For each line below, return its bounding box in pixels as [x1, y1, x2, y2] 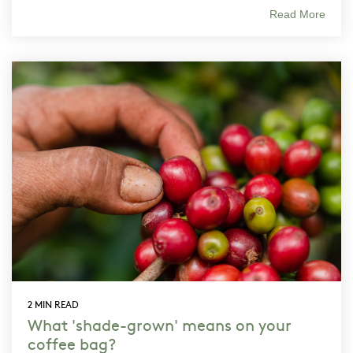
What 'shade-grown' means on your [28, 314, 292, 335]
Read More [269, 8, 325, 21]
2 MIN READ [28, 298, 79, 310]
